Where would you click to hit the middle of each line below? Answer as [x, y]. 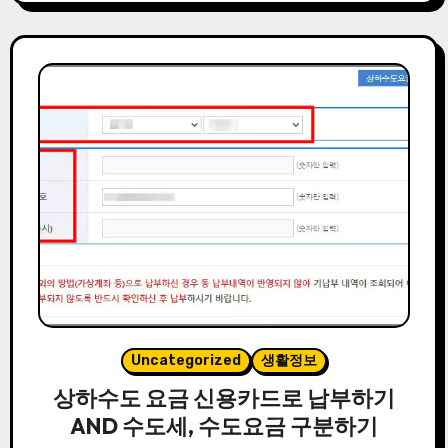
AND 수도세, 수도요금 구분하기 [224, 425]
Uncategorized [186, 360]
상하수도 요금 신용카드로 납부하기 [224, 397]
